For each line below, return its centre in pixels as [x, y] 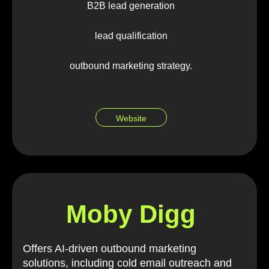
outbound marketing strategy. [131, 65]
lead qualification [131, 35]
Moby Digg [131, 214]
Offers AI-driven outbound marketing [110, 248]
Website [131, 119]
